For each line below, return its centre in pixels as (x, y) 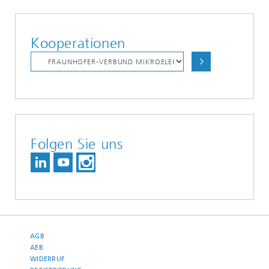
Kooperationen (78, 44)
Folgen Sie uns (77, 144)
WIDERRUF (48, 259)
